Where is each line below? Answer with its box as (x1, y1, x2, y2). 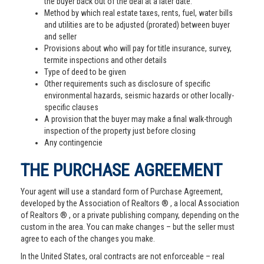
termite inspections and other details (44, 55, 167, 65)
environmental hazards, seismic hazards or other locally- (44, 91, 234, 100)
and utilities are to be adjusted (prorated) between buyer (44, 20, 230, 29)
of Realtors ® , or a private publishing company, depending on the (21, 210, 239, 220)
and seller (44, 32, 77, 41)
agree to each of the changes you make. (21, 234, 155, 243)
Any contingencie (44, 138, 103, 147)
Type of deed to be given (44, 67, 126, 77)
